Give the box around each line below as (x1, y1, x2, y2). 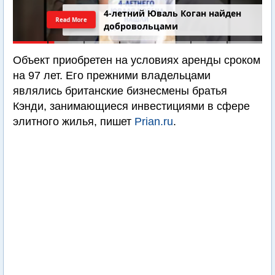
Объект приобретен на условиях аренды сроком (13, 54, 260, 66)
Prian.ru (134, 115, 173, 128)
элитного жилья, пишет (13, 115, 134, 128)
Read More (55, 15, 88, 24)
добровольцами (104, 20, 179, 33)
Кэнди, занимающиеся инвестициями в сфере (13, 100, 250, 112)
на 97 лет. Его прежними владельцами (13, 69, 211, 82)
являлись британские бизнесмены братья (13, 85, 227, 97)
